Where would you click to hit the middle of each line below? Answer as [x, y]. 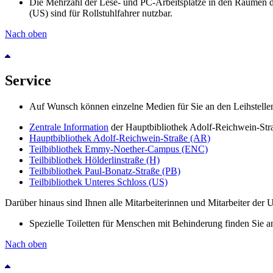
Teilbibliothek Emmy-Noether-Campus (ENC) [119, 149]
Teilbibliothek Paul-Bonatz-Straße [94, 171]
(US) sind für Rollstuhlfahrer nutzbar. [101, 13]
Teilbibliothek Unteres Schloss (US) [98, 182]
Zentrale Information [69, 127]
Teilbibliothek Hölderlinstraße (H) [94, 160]
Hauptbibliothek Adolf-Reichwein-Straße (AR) [120, 138]
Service [28, 80]
